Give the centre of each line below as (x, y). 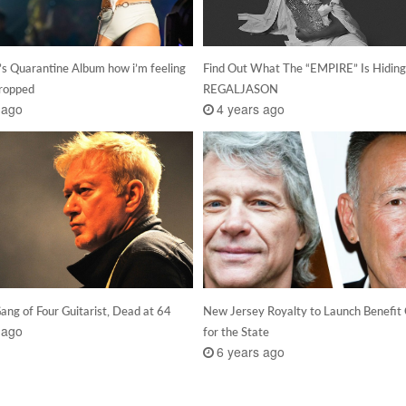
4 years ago (250, 109)
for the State (236, 331)
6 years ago (250, 352)
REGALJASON (240, 89)
